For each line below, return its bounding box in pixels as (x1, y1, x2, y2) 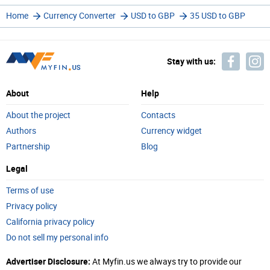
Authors (6, 126, 36, 136)
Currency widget (141, 126, 202, 136)
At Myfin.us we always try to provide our (90, 257, 242, 267)
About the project (6, 110, 71, 121)
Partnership (6, 142, 50, 152)
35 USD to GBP (190, 11, 245, 21)
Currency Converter (43, 11, 116, 21)
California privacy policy (6, 217, 95, 227)
